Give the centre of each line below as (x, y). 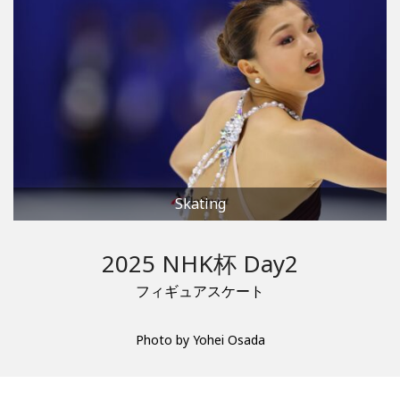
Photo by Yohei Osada (200, 340)
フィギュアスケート (200, 292)
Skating (200, 204)
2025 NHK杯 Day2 (200, 264)
